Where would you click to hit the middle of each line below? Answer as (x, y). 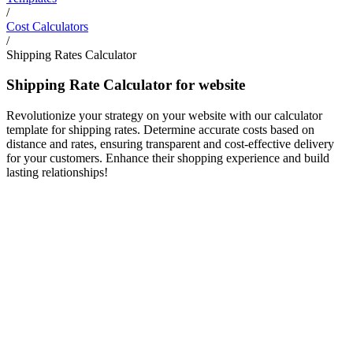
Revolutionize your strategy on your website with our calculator (164, 115)
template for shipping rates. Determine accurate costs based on (160, 129)
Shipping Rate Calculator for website (126, 85)
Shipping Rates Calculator (71, 54)
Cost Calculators (47, 26)
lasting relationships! (57, 172)
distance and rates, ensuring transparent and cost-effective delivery (170, 143)
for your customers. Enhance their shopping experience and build (168, 158)
